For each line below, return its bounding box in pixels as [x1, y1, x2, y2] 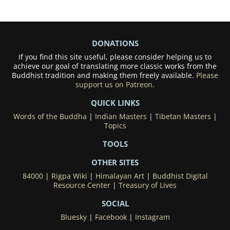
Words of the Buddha [13, 112, 87, 122]
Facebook [94, 213, 127, 222]
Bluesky [60, 213, 87, 222]
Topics [104, 121, 126, 131]
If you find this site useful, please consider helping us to [18, 52, 212, 62]
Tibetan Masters [155, 112, 211, 122]
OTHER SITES [91, 157, 139, 168]
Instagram [135, 213, 170, 222]
